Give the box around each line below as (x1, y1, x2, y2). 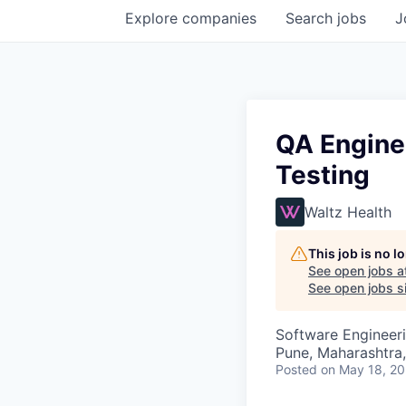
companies (182, 9, 256, 27)
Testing (275, 159, 370, 190)
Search (285, 9, 337, 27)
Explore (125, 9, 182, 27)
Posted (275, 362, 317, 377)
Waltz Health (304, 203, 391, 221)
